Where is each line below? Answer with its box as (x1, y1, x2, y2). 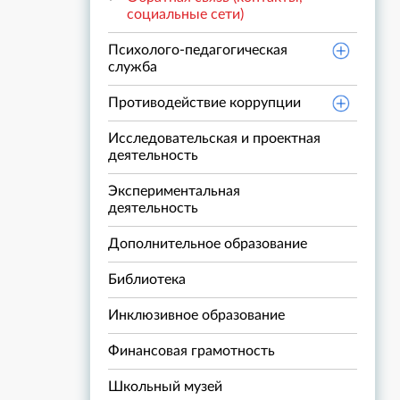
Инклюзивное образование (108, 308, 285, 322)
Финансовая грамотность (108, 344, 275, 358)
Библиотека (108, 272, 186, 287)
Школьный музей (108, 379, 222, 394)
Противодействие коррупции (108, 96, 301, 110)
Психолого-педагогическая (108, 43, 287, 57)
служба (108, 60, 157, 74)
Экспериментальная (108, 184, 240, 198)
